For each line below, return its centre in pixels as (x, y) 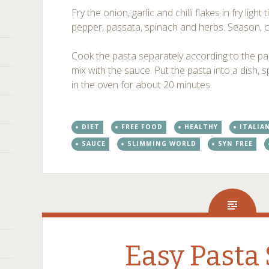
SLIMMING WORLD (162, 144)
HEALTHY (201, 127)
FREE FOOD (142, 127)
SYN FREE (236, 144)
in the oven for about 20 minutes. (142, 85)
